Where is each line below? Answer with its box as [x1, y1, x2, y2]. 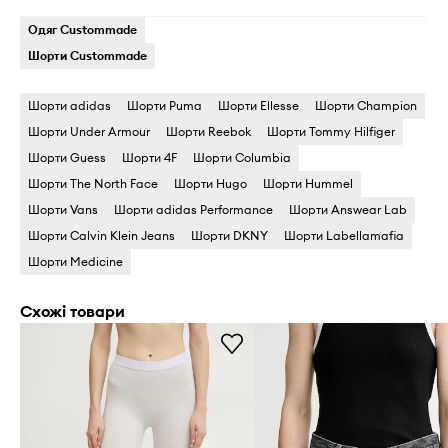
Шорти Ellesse [218, 97, 299, 113]
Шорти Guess [28, 149, 106, 165]
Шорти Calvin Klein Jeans [28, 227, 175, 243]
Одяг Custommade [28, 21, 137, 37]
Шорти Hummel [263, 175, 353, 191]
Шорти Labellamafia [284, 227, 404, 243]
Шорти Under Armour [28, 123, 150, 139]
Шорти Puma [127, 97, 202, 113]
